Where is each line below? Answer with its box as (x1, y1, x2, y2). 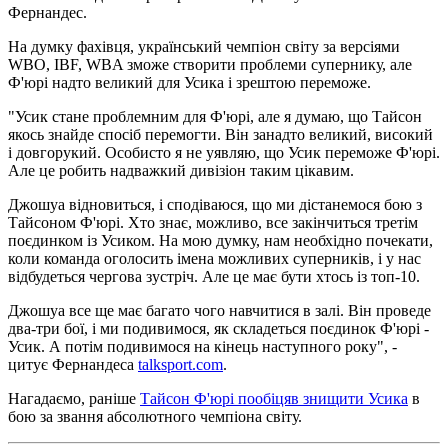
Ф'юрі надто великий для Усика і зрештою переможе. (8, 73, 371, 91)
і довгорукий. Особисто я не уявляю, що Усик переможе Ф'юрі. (8, 143, 440, 161)
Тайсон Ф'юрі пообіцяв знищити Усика (140, 389, 408, 407)
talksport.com (138, 355, 223, 373)
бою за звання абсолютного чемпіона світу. (8, 407, 302, 425)
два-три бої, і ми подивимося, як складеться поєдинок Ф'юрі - (8, 319, 429, 337)
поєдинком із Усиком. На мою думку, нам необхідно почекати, (8, 231, 433, 249)
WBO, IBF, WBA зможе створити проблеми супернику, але (8, 55, 412, 73)
